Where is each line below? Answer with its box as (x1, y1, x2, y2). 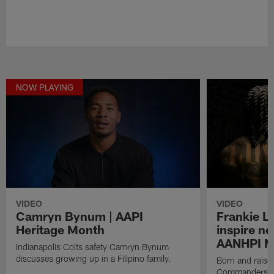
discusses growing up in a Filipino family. (16, 253, 172, 264)
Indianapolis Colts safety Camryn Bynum (16, 241, 169, 252)
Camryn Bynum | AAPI (16, 208, 144, 223)
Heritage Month (16, 221, 105, 237)
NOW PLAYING (16, 81, 74, 92)
